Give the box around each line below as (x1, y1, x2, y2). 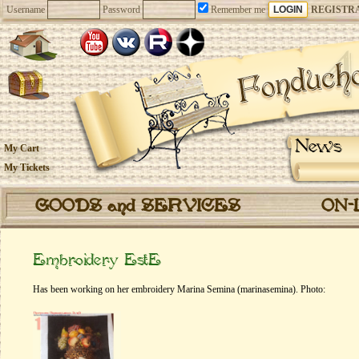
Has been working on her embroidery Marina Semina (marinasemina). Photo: (33, 284, 325, 295)
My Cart (4, 143, 39, 154)
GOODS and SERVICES (35, 196, 240, 217)
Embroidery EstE (33, 251, 161, 271)
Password (103, 4, 140, 15)
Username (6, 4, 45, 15)
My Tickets (4, 162, 50, 173)
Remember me (208, 4, 265, 15)
